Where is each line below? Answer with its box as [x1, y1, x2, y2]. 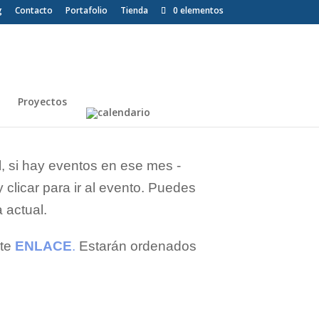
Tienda [120, 4, 148, 16]
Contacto [14, 4, 53, 16]
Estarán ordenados [75, 239, 197, 253]
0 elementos [172, 4, 224, 16]
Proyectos [18, 95, 67, 108]
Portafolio [65, 4, 108, 16]
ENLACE [15, 239, 72, 253]
